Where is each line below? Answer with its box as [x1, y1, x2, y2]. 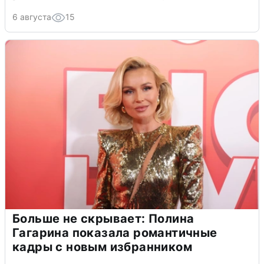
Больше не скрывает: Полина [12, 211, 194, 226]
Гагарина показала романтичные [12, 225, 217, 240]
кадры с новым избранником [12, 239, 192, 254]
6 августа [12, 11, 51, 22]
